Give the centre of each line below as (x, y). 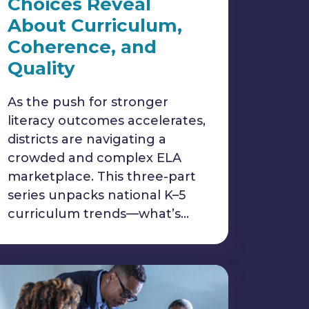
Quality (41, 68)
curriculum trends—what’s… (98, 214)
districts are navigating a (87, 139)
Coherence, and (82, 47)
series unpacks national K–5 (97, 195)
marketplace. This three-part (102, 177)
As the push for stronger (88, 102)
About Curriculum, (95, 26)
